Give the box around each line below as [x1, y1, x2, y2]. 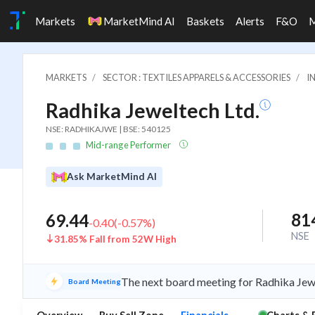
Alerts [236, 15, 264, 27]
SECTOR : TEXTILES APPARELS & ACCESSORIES [103, 72, 290, 83]
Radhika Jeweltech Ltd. [46, 98, 259, 122]
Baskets [186, 15, 224, 27]
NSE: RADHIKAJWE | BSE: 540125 [46, 124, 171, 134]
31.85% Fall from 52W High [54, 233, 176, 245]
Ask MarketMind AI [67, 171, 157, 182]
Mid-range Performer [85, 139, 173, 150]
